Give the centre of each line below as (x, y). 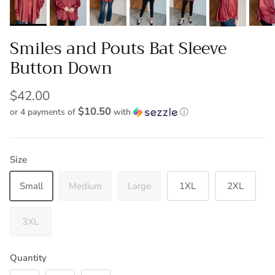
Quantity (28, 258)
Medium (85, 186)
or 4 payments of (44, 112)
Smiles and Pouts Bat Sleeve (118, 48)
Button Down (61, 68)
